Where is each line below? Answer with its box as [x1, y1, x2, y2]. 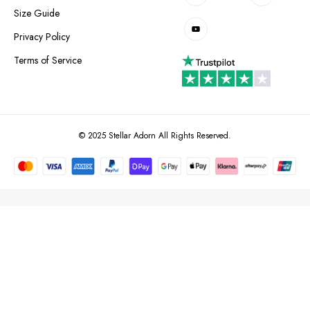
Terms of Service [14, 53, 82, 68]
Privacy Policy [14, 30, 70, 44]
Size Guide [14, 6, 60, 21]
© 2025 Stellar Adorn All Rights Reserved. [79, 129, 231, 143]
